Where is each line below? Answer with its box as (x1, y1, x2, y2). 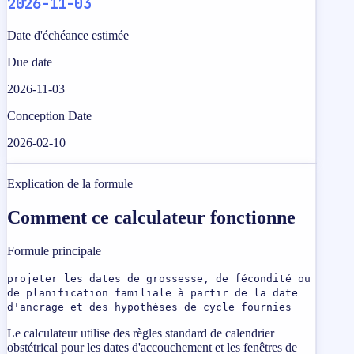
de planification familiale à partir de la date (7, 286, 298, 299)
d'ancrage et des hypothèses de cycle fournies (7, 300, 292, 313)
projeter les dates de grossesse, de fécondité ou (7, 272, 311, 284)
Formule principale (7, 243, 101, 258)
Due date (7, 55, 52, 70)
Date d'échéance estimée (7, 28, 129, 43)
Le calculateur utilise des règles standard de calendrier (7, 326, 274, 340)
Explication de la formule (7, 177, 133, 191)
